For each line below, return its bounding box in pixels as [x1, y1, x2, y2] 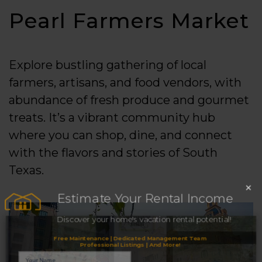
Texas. [9, 163, 44, 178]
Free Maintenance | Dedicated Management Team [53, 228, 207, 236]
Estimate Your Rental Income [57, 185, 234, 201]
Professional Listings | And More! [80, 235, 181, 242]
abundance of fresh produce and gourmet [9, 93, 249, 108]
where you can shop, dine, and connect [9, 128, 232, 143]
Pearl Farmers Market [9, 8, 249, 34]
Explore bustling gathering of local [9, 58, 206, 73]
